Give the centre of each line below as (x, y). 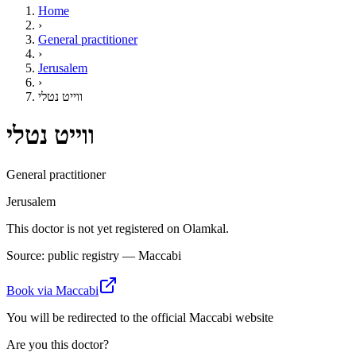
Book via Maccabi (52, 290)
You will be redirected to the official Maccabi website (140, 317)
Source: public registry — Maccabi (94, 255)
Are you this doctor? (58, 344)
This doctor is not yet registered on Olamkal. (118, 228)
